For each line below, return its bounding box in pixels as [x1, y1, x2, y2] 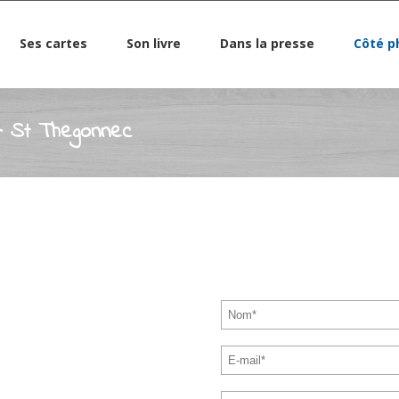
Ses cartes [19, 35, 87, 52]
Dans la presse [219, 35, 314, 52]
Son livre [126, 35, 181, 52]
